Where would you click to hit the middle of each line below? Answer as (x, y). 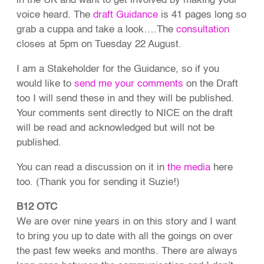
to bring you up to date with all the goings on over (125, 237)
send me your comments (129, 84)
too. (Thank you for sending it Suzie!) (98, 183)
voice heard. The (55, 15)
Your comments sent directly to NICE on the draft (125, 114)
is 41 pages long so (202, 15)
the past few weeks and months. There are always (127, 252)
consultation (203, 30)
